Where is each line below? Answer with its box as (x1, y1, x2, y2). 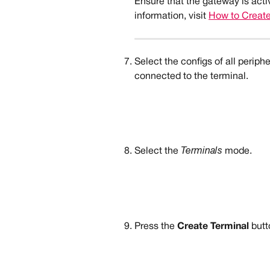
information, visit (134, 11, 209, 20)
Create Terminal (177, 222, 249, 231)
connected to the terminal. (134, 72, 248, 81)
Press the (134, 222, 177, 231)
